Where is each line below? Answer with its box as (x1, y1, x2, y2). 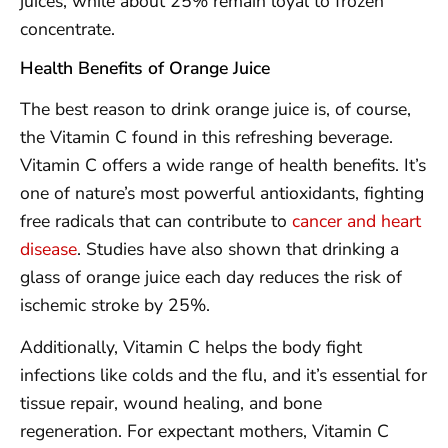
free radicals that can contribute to (20, 208, 292, 233)
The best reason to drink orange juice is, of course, (20, 96, 411, 121)
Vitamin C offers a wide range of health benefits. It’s (20, 152, 426, 177)
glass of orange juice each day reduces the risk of (20, 264, 402, 289)
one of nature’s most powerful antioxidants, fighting (20, 180, 424, 205)
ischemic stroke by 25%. (20, 292, 210, 317)
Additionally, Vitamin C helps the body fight (20, 334, 362, 359)
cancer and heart (292, 208, 421, 233)
